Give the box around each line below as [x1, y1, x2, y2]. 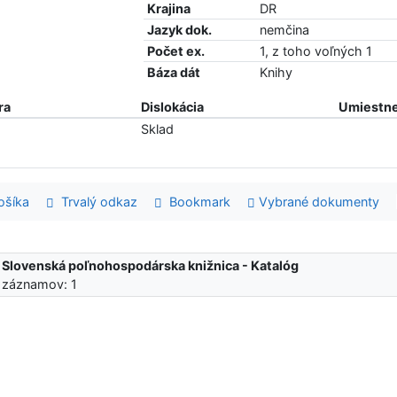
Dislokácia [140, 98, 204, 114]
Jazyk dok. [147, 21, 213, 37]
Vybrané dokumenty [255, 193, 380, 209]
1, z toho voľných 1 [260, 43, 373, 58]
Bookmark [161, 193, 230, 209]
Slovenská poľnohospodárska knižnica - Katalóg [2, 257, 300, 273]
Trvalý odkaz [53, 193, 137, 209]
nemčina [260, 21, 310, 37]
